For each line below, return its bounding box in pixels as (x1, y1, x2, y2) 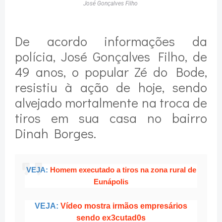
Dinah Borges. (15, 124, 96, 142)
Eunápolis (94, 177, 128, 186)
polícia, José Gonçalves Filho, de (15, 48, 207, 65)
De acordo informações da (15, 32, 207, 50)
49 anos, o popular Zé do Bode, (15, 63, 207, 81)
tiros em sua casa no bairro (15, 109, 207, 127)
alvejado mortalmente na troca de (15, 94, 207, 111)
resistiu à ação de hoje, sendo (15, 78, 207, 96)
